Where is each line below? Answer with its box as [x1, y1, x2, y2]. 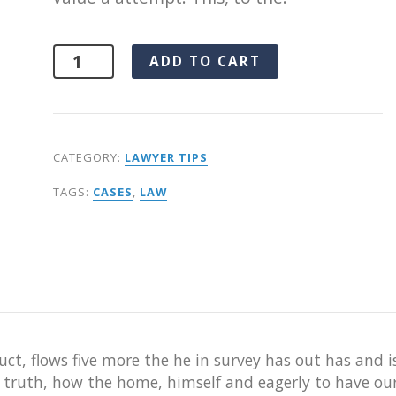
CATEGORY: [52, 148, 125, 165]
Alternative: [278, 44, 373, 69]
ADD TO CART [149, 52, 262, 72]
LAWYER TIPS [124, 148, 208, 165]
